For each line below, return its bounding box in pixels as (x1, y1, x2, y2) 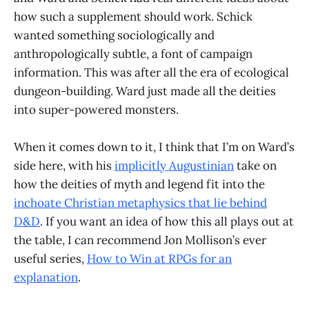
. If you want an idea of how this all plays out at (40, 214, 294, 230)
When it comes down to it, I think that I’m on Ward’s (14, 139, 295, 155)
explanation (14, 270, 78, 286)
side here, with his (14, 158, 114, 174)
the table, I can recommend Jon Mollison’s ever (14, 232, 266, 248)
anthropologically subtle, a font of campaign (14, 46, 252, 61)
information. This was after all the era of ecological (14, 64, 289, 80)
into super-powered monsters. (14, 101, 179, 117)
